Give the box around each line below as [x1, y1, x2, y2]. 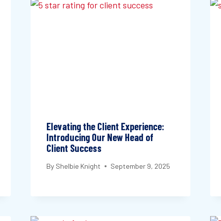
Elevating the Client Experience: [46, 120, 164, 132]
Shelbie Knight [55, 162, 101, 171]
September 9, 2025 [110, 162, 170, 171]
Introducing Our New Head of [46, 131, 153, 143]
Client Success [46, 142, 102, 154]
